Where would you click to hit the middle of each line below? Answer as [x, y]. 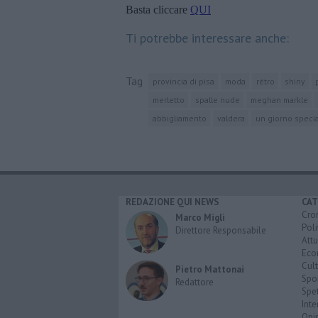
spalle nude [217, 99]
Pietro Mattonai [210, 269]
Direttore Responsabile [221, 230]
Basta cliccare [158, 9]
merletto [168, 99]
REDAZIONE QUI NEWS [172, 202]
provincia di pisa [183, 81]
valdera [231, 118]
